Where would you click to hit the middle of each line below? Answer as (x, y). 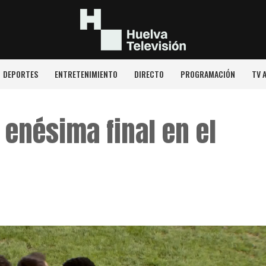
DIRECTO (149, 74)
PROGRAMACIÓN (208, 74)
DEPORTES (20, 74)
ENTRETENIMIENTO (86, 74)
